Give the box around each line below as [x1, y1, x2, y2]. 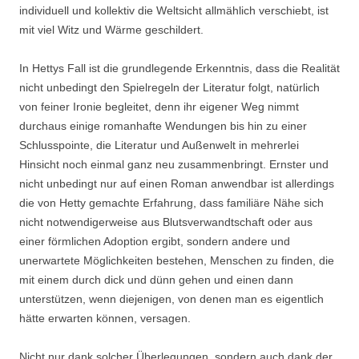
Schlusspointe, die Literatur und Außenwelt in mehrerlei [19, 139, 299, 151]
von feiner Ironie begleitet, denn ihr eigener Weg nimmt [19, 100, 299, 113]
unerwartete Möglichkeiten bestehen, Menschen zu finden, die [19, 254, 334, 267]
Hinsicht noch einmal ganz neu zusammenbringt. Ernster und [19, 158, 329, 171]
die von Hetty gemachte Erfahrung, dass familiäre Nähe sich [19, 196, 324, 209]
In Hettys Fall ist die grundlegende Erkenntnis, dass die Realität [19, 62, 340, 75]
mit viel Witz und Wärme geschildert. [19, 23, 204, 36]
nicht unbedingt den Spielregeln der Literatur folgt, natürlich [19, 81, 320, 94]
